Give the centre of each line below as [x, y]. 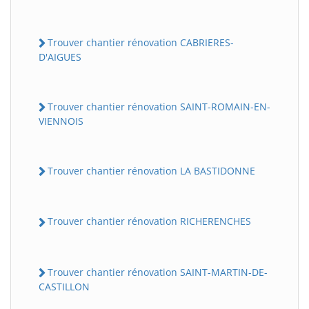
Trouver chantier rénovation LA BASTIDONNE [151, 171]
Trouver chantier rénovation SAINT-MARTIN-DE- [158, 272]
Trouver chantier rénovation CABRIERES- [141, 42]
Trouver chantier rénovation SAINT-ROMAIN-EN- [159, 106]
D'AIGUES [60, 57]
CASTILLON [64, 286]
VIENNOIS [61, 121]
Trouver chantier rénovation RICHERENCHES [149, 221]
